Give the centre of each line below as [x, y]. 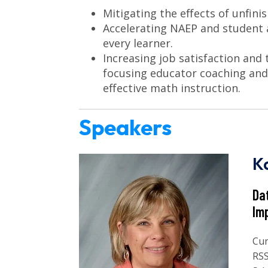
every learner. [138, 43]
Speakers [125, 127]
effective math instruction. [172, 88]
